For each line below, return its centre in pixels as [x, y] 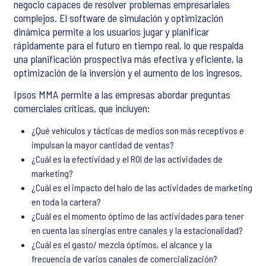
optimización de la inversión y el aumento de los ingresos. [128, 72]
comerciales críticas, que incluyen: [82, 108]
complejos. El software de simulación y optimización [118, 18]
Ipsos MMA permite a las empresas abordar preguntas [122, 94]
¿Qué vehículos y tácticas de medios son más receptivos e [138, 130]
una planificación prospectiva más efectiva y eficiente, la [128, 59]
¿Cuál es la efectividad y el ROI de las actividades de [127, 159]
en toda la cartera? [66, 202]
